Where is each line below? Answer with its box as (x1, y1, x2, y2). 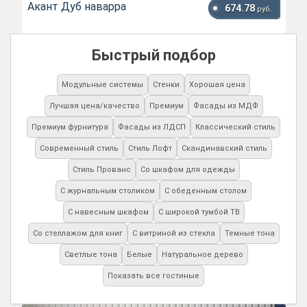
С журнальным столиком (60, 186, 155, 196)
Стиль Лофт (128, 144, 172, 153)
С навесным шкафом (67, 208, 149, 217)
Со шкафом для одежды (140, 165, 235, 175)
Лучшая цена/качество (49, 101, 140, 111)
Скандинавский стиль (182, 144, 267, 153)
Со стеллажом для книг (32, 229, 123, 238)
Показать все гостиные (108, 271, 199, 281)
